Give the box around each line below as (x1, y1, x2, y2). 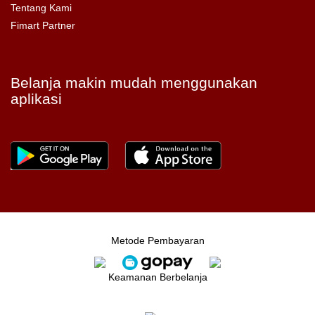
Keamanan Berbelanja (108, 271, 207, 283)
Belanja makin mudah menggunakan (11, 74, 257, 91)
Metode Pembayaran (110, 235, 205, 247)
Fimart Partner (11, 19, 75, 31)
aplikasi (11, 90, 62, 107)
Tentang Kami (11, 1, 72, 13)
